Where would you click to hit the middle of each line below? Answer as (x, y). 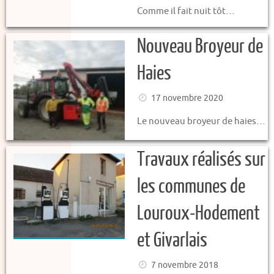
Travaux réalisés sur (201, 160)
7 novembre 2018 (184, 265)
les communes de (191, 187)
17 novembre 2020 (187, 98)
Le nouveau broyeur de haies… (201, 121)
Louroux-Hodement (198, 214)
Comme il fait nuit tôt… (186, 11)
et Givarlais (172, 241)
